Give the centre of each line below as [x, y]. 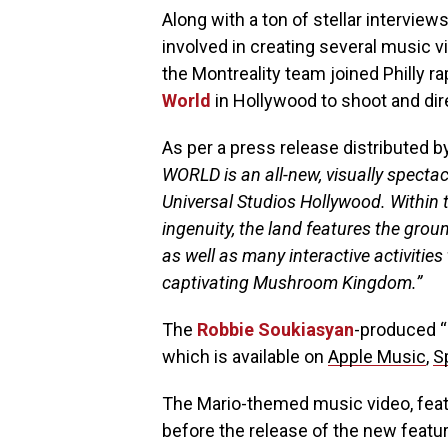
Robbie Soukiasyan [275, 329]
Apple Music [377, 356]
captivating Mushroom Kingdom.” [292, 282]
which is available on [245, 356]
